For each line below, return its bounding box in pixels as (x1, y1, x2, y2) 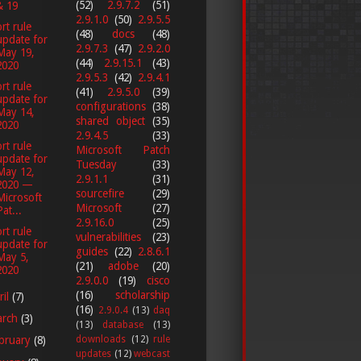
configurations (76, 99, 146, 113)
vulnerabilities (76, 230, 141, 243)
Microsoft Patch (76, 143, 170, 156)
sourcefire (76, 186, 124, 200)
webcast (134, 347, 170, 359)
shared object (76, 114, 145, 127)
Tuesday (76, 157, 117, 171)
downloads (76, 333, 126, 345)
